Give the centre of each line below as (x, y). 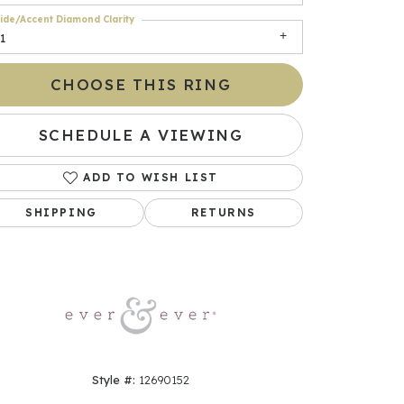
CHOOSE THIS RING (141, 85)
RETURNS (224, 213)
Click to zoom (231, 220)
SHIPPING (61, 213)
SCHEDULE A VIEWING (141, 135)
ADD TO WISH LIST (151, 178)
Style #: (114, 380)
